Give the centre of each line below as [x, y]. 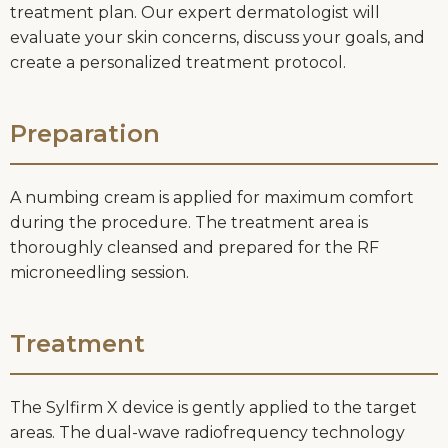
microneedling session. [99, 273]
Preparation [85, 134]
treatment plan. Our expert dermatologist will [195, 13]
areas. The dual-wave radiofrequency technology [207, 433]
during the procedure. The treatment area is [189, 223]
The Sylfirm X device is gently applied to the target [213, 408]
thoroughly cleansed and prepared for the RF [194, 248]
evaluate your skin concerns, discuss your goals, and [217, 38]
